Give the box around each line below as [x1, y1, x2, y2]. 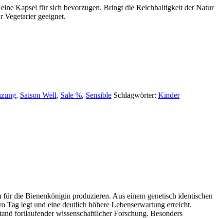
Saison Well [20, 91, 56, 99]
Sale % [60, 91, 82, 99]
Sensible [86, 91, 111, 99]
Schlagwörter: [113, 91, 158, 99]
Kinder [158, 91, 180, 99]
